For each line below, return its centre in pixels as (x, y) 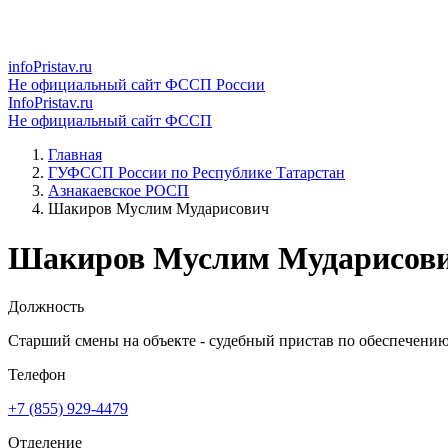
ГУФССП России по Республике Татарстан (196, 173)
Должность (46, 307)
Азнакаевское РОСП (118, 191)
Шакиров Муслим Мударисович (158, 209)
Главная (75, 155)
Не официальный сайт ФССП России (136, 85)
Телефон (37, 375)
